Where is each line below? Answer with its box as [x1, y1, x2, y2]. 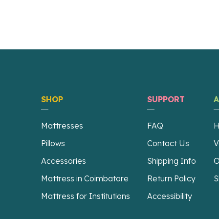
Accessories [41, 155, 86, 166]
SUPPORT [147, 94, 188, 104]
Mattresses [41, 120, 83, 131]
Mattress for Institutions [41, 191, 130, 201]
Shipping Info [147, 155, 197, 166]
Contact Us [147, 138, 190, 148]
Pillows [41, 138, 65, 148]
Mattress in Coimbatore [41, 173, 129, 183]
